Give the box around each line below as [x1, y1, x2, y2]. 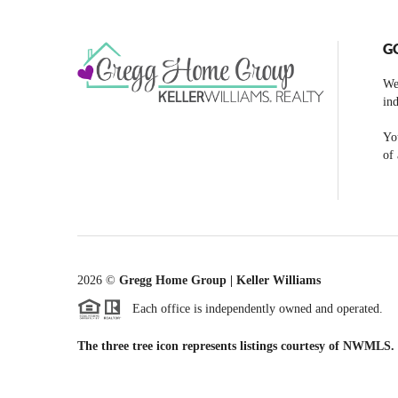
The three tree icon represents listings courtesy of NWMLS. [77, 339, 394, 354]
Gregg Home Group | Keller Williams [119, 273, 321, 287]
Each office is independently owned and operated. [122, 301, 383, 315]
